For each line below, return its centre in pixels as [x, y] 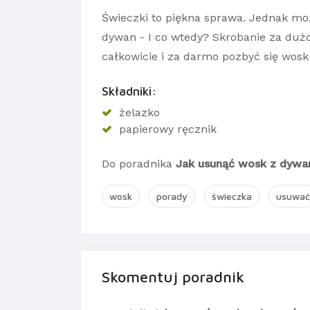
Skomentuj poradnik [173, 277]
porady [172, 197]
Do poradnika [139, 164]
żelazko [139, 113]
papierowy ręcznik [168, 129]
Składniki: [129, 91]
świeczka [232, 197]
